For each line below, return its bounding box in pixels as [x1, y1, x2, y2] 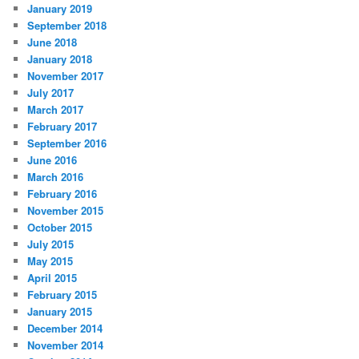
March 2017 [27, 101, 84, 117]
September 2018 [27, 17, 107, 33]
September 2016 [27, 135, 107, 151]
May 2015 [27, 252, 74, 268]
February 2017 [27, 118, 98, 134]
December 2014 [27, 320, 103, 336]
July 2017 [27, 84, 75, 100]
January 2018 [27, 50, 93, 67]
